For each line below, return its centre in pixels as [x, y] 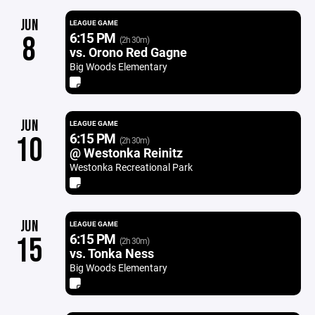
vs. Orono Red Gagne [128, 52]
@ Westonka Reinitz [126, 153]
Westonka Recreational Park [131, 167]
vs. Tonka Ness [111, 253]
